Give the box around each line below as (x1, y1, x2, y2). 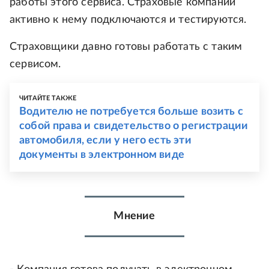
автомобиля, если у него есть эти (19, 135, 192, 147)
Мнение (113, 211, 156, 222)
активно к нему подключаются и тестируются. (10, 14, 247, 26)
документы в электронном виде (19, 150, 185, 161)
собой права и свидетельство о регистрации (19, 121, 249, 132)
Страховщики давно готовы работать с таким (10, 41, 243, 53)
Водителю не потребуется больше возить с (19, 106, 244, 118)
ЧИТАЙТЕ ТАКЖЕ (19, 95, 77, 102)
